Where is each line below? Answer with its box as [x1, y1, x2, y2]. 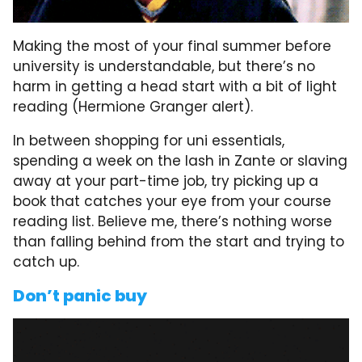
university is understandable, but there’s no [13, 56, 315, 76]
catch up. [13, 251, 79, 271]
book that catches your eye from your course [13, 191, 331, 211]
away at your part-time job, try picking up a [13, 170, 318, 191]
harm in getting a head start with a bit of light [13, 76, 337, 96]
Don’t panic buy [13, 284, 147, 307]
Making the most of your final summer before [13, 36, 331, 56]
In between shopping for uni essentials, [13, 130, 284, 150]
